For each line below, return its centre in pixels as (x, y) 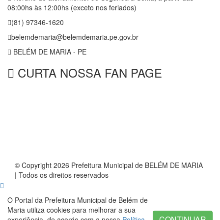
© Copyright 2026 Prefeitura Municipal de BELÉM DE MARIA (109, 165)
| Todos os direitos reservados (62, 175)
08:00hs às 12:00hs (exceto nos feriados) (72, 8)
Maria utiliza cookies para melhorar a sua (71, 210)
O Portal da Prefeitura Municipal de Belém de (78, 200)
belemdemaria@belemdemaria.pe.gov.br (75, 37)
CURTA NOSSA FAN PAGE (88, 73)
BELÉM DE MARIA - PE (49, 52)
